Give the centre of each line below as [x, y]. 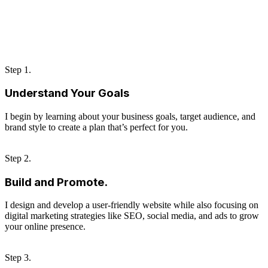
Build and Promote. [56, 182]
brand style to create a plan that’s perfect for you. [96, 127]
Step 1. [18, 69]
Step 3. [18, 258]
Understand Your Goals [67, 93]
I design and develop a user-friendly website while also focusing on [132, 205]
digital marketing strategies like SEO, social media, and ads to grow [132, 216]
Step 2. [18, 159]
